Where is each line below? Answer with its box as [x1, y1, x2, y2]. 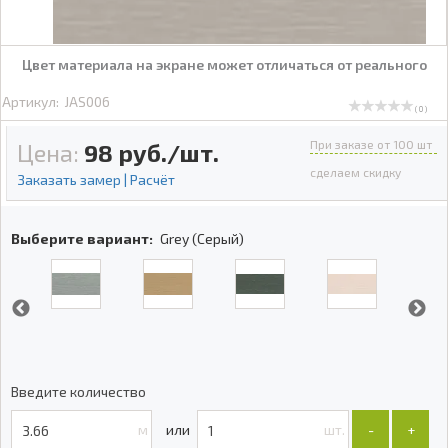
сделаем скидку [310, 165, 401, 179]
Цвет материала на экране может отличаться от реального [21, 56, 427, 73]
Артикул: [2, 92, 60, 110]
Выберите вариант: [11, 230, 153, 247]
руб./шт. [118, 138, 219, 167]
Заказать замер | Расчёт [17, 171, 175, 188]
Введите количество [11, 383, 146, 400]
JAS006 [64, 92, 111, 110]
